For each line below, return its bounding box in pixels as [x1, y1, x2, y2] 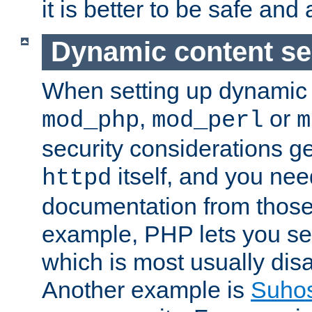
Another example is [42, 276, 251, 303]
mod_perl [152, 107, 263, 134]
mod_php [42, 107, 139, 134]
